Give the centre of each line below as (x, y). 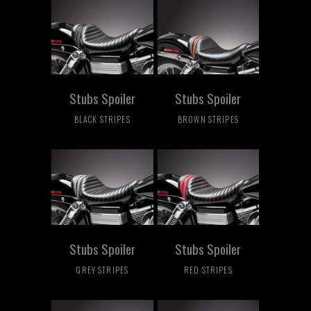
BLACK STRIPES (102, 119)
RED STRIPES (208, 270)
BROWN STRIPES (208, 119)
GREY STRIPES (102, 270)
